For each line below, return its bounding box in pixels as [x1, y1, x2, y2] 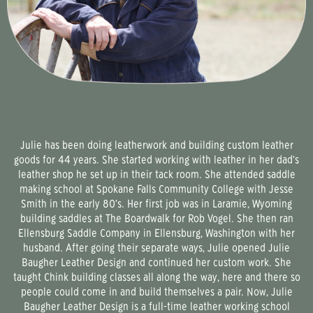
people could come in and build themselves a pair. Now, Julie [20, 286, 293, 298]
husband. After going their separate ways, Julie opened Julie [23, 242, 290, 254]
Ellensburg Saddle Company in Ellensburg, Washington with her [18, 228, 295, 239]
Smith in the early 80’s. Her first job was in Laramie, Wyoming [21, 198, 292, 210]
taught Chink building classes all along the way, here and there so [13, 272, 300, 283]
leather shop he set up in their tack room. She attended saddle [17, 169, 296, 180]
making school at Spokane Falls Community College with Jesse [20, 184, 293, 195]
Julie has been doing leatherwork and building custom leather [20, 140, 293, 151]
